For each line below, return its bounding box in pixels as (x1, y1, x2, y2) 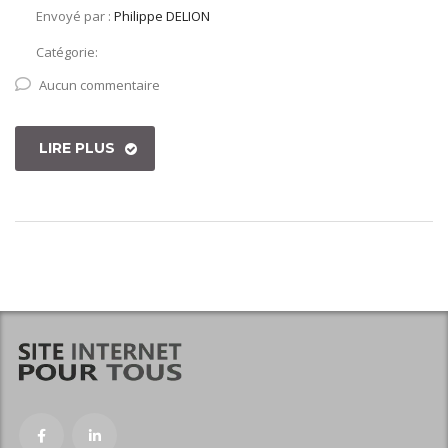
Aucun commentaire (39, 76, 160, 95)
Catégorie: (36, 43, 98, 62)
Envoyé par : (36, 7, 114, 26)
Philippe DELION (114, 7, 210, 26)
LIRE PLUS (39, 139, 115, 158)
